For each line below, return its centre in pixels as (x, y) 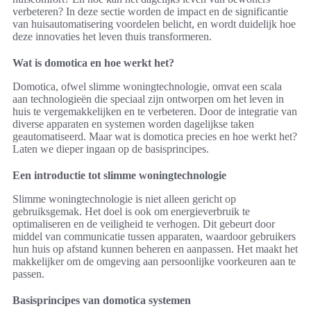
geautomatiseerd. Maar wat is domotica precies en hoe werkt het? (155, 137)
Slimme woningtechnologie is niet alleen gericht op (124, 199)
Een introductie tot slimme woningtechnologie (119, 176)
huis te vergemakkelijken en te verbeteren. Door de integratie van (155, 112)
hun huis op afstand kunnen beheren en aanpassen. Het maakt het (155, 249)
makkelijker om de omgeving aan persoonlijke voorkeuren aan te (154, 262)
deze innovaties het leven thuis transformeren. (112, 37)
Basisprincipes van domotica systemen (102, 301)
